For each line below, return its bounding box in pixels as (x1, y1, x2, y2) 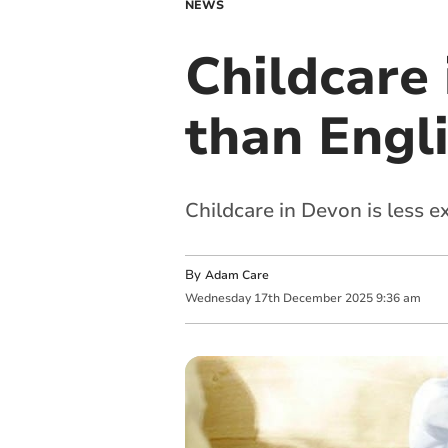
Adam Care (204, 267, 269, 283)
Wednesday (184, 290, 251, 307)
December (282, 290, 342, 307)
